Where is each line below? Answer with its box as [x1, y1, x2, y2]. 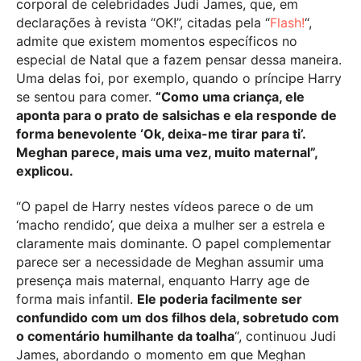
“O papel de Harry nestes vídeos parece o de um [16, 197, 313, 214]
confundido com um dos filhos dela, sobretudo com [16, 309, 339, 326]
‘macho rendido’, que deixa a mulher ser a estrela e [16, 216, 325, 233]
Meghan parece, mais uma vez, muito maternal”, [16, 143, 317, 160]
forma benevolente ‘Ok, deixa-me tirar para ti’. [16, 125, 305, 142]
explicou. [16, 162, 77, 179]
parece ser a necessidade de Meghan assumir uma [16, 253, 324, 270]
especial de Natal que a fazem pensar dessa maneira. [16, 51, 342, 68]
